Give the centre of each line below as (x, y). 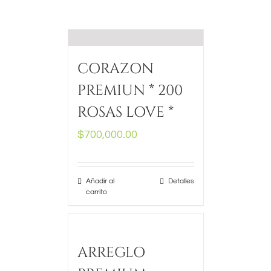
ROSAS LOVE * (125, 113)
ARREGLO (111, 253)
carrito (96, 192)
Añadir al (100, 181)
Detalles (181, 181)
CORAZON (115, 69)
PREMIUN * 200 (130, 91)
